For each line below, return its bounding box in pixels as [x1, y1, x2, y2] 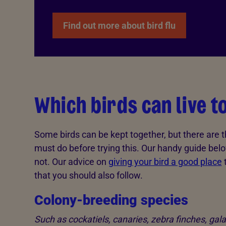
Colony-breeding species [34, 192, 188, 209]
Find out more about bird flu [63, 20, 176, 31]
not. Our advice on [34, 156, 108, 167]
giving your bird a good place [108, 156, 222, 167]
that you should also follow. [34, 170, 143, 181]
